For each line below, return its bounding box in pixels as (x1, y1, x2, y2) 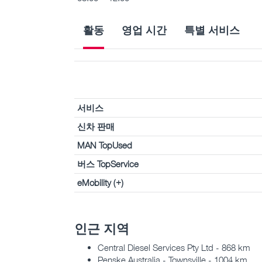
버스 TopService (77, 158, 139, 169)
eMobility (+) (77, 177, 123, 188)
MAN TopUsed (77, 139, 132, 150)
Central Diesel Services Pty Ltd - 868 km (98, 242, 250, 253)
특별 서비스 (184, 23, 240, 36)
